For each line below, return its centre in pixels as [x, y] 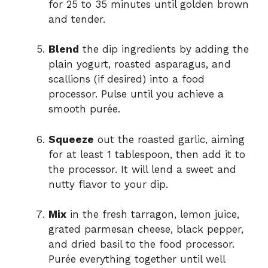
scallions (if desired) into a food [127, 79]
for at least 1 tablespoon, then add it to [147, 154]
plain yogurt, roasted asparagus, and [140, 64]
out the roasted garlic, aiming [169, 139]
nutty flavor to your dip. [108, 184]
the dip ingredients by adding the [164, 49]
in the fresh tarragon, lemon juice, [153, 214]
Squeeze [71, 139]
